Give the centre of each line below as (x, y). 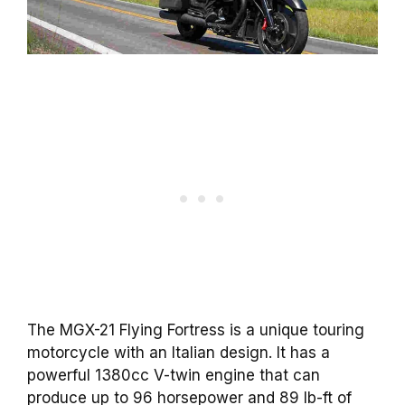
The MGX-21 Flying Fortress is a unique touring (196, 330)
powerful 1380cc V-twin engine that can (174, 375)
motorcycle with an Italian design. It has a (179, 352)
